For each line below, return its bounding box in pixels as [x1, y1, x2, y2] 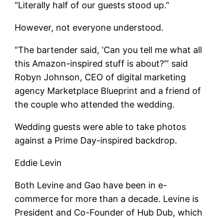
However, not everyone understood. [15, 22, 164, 33]
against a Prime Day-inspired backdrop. [15, 135, 178, 145]
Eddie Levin [15, 157, 62, 168]
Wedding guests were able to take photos [15, 121, 186, 132]
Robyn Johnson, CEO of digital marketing [15, 72, 186, 82]
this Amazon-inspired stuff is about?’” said [15, 58, 188, 69]
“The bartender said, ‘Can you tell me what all [15, 44, 202, 55]
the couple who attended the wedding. [15, 99, 175, 109]
